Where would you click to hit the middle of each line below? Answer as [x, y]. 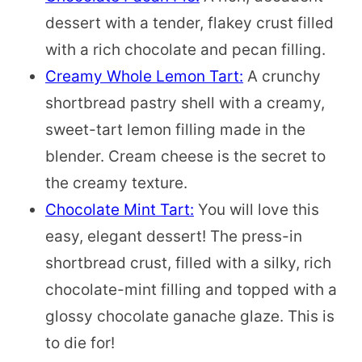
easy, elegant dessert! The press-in [174, 236]
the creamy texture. [116, 183]
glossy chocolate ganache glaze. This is [190, 316]
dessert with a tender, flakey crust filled [189, 23]
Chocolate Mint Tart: [120, 209]
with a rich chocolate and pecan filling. [185, 49]
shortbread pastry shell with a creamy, [185, 103]
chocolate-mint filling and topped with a [191, 289]
